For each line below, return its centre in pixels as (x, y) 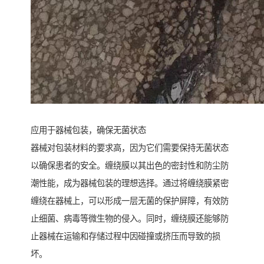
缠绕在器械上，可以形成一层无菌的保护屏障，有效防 (130, 201)
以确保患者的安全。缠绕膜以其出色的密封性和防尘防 (130, 166)
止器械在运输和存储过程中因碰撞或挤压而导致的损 (126, 237)
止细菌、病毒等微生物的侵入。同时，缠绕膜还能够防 (130, 219)
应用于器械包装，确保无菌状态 (88, 131)
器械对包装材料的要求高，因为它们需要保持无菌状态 (130, 148)
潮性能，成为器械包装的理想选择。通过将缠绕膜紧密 (130, 184)
